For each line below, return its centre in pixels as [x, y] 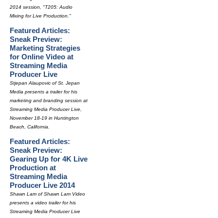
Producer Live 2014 [42, 185]
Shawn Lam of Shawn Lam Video [47, 194]
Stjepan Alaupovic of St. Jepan [45, 83]
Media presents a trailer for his [44, 92]
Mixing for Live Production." [40, 16]
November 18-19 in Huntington [44, 118]
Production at [33, 168]
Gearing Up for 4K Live [49, 159]
